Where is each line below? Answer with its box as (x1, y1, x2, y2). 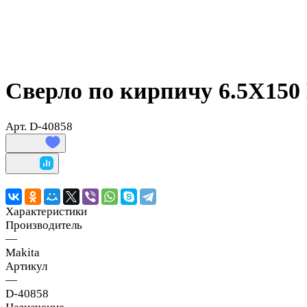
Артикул (5, 259, 47, 273)
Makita (5, 245, 40, 259)
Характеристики (5, 204, 87, 218)
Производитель (5, 218, 82, 232)
